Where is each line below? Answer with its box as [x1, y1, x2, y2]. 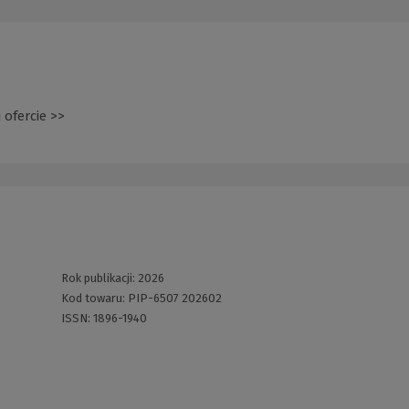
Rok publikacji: [60, 271, 138, 286]
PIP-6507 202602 [127, 291, 222, 306]
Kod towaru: [60, 291, 128, 306]
